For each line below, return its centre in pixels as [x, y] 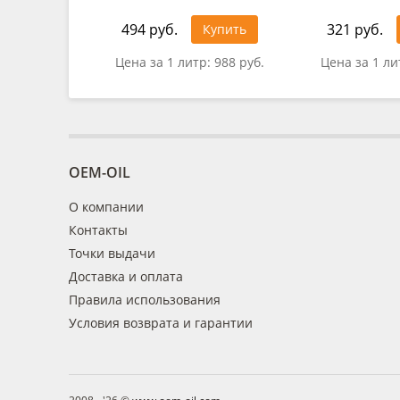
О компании [106, 207]
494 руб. [149, 29]
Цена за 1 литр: [164, 62]
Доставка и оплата [126, 276]
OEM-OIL [100, 172]
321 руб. [354, 29]
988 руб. [239, 62]
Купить [224, 29]
